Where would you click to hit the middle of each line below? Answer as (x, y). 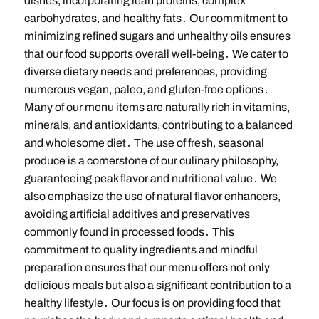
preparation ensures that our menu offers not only (147, 268)
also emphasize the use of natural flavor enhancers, (152, 197)
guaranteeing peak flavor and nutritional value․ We (150, 179)
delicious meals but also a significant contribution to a (157, 286)
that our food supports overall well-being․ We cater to (156, 54)
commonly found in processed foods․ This (129, 232)
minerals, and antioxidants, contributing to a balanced (158, 125)
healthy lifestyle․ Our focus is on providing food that (152, 303)
